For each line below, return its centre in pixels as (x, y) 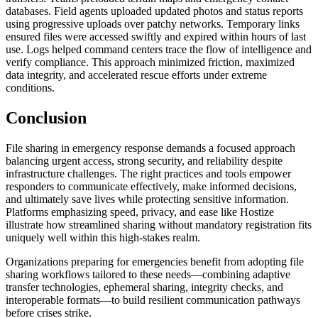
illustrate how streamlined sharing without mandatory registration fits (159, 225)
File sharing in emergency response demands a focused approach (150, 148)
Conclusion (46, 118)
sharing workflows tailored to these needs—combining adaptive (148, 275)
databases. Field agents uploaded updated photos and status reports (154, 11)
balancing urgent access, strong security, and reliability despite (144, 161)
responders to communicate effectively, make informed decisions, (151, 187)
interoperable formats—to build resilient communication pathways (153, 300)
